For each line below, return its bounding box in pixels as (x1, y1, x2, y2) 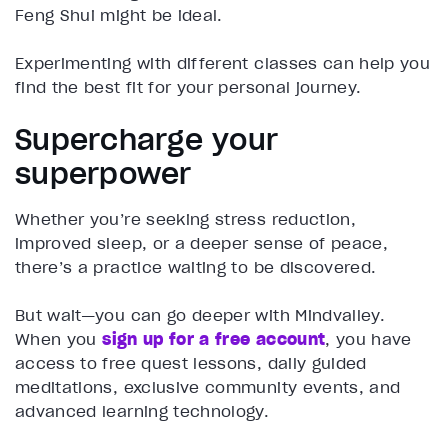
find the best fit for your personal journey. (15, 76, 362, 97)
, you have (325, 328, 412, 349)
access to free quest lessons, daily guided (15, 352, 367, 373)
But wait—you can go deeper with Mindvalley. (15, 304, 386, 325)
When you (15, 328, 103, 349)
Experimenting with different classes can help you (15, 52, 431, 73)
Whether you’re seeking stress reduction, (15, 208, 357, 229)
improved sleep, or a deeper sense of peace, (15, 232, 389, 253)
